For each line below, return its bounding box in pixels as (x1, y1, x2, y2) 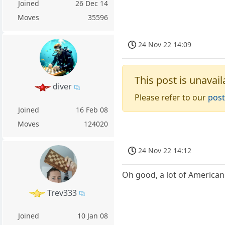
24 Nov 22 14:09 (138, 39, 192, 49)
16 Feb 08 (76, 104, 108, 115)
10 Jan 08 (77, 210, 108, 220)
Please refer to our (135, 91, 208, 103)
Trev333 (47, 187, 77, 198)
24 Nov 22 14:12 (138, 145, 192, 155)
